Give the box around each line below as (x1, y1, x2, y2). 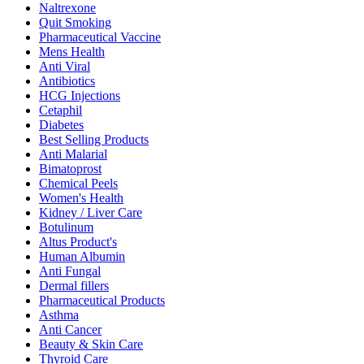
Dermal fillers (39, 279, 109, 293)
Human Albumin (39, 249, 125, 264)
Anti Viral (39, 59, 90, 74)
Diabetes (39, 118, 84, 132)
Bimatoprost (39, 162, 102, 176)
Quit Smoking (39, 15, 111, 30)
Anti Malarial (39, 147, 107, 162)
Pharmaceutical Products (39, 293, 165, 308)
